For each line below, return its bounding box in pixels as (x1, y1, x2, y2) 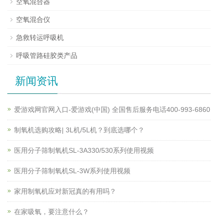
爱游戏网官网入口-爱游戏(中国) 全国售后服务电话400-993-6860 (14, 106, 210, 114)
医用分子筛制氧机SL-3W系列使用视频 (14, 167, 130, 175)
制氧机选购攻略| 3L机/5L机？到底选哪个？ (14, 126, 145, 134)
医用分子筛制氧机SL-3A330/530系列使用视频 (14, 146, 154, 155)
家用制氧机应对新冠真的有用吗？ (14, 187, 116, 196)
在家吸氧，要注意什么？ (14, 208, 89, 216)
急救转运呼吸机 (16, 34, 64, 42)
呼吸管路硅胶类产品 (16, 52, 77, 60)
